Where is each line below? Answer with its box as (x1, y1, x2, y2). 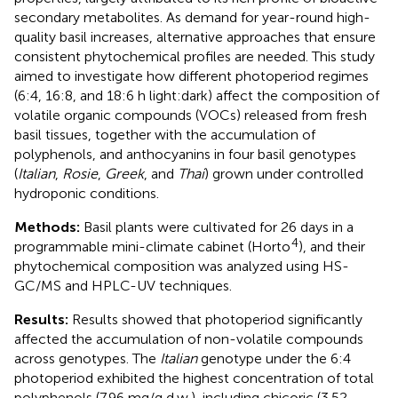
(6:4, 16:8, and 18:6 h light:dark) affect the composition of (14, 86, 379, 104)
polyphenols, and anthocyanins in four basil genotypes (14, 145, 356, 163)
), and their (298, 237, 365, 255)
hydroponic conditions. (14, 184, 159, 202)
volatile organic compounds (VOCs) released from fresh (14, 106, 367, 123)
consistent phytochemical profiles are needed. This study (14, 47, 375, 65)
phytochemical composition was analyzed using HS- (14, 257, 349, 275)
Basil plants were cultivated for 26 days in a (84, 218, 354, 235)
